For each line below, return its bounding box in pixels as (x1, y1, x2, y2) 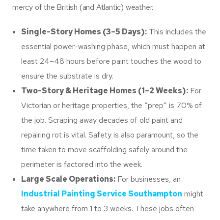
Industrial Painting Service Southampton (21, 189, 182, 199)
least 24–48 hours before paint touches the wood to (21, 56, 201, 67)
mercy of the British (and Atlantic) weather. (12, 2, 154, 13)
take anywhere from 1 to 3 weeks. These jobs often (21, 203, 194, 214)
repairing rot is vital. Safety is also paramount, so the (21, 130, 198, 140)
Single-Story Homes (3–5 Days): (21, 27, 147, 37)
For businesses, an (115, 174, 181, 185)
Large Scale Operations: (21, 174, 115, 185)
